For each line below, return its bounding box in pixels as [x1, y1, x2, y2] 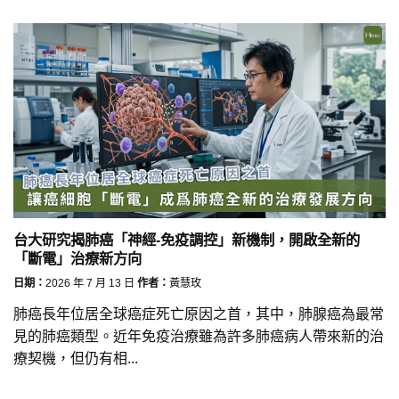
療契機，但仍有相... [13, 351, 138, 367]
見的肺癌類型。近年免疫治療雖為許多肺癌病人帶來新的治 [13, 329, 384, 345]
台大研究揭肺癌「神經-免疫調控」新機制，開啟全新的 [13, 232, 360, 248]
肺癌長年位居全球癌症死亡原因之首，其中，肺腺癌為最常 [13, 306, 384, 322]
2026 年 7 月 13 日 [45, 276, 134, 289]
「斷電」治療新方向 [13, 250, 142, 267]
